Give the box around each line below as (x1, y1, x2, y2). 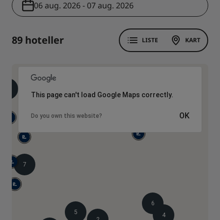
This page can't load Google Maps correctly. (30, 91, 173, 99)
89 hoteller (12, 33, 64, 47)
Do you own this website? (30, 112, 102, 120)
